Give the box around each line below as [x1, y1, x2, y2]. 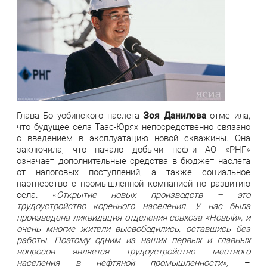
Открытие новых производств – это [57, 189, 250, 200]
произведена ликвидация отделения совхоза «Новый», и [17, 212, 250, 223]
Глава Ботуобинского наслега [17, 110, 144, 121]
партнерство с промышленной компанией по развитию [17, 178, 250, 189]
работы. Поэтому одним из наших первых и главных [17, 234, 250, 246]
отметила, [206, 110, 250, 121]
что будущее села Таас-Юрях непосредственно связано [17, 121, 250, 132]
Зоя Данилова [143, 108, 206, 121]
